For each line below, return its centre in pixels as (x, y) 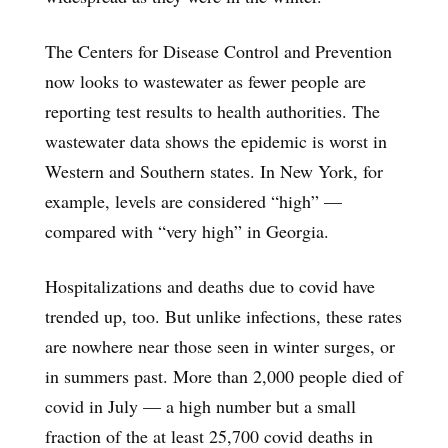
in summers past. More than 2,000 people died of (224, 375)
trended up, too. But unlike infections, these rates (223, 315)
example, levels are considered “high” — (193, 200)
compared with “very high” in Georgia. (187, 230)
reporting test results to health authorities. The (212, 110)
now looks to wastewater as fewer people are (205, 80)
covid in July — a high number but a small (200, 405)
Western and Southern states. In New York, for (214, 170)
